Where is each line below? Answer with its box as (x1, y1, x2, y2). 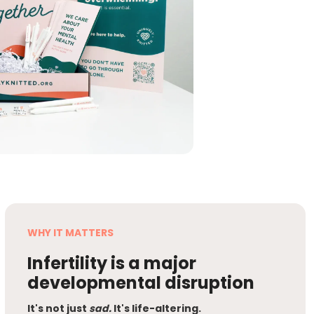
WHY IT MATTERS (27, 226, 114, 240)
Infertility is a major (27, 252, 196, 275)
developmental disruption (27, 271, 254, 295)
